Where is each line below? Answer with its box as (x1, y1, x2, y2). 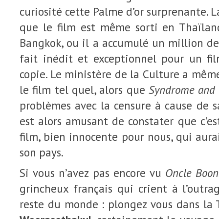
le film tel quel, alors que (20, 83, 149, 97)
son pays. (20, 145, 64, 159)
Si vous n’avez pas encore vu (20, 166, 166, 180)
